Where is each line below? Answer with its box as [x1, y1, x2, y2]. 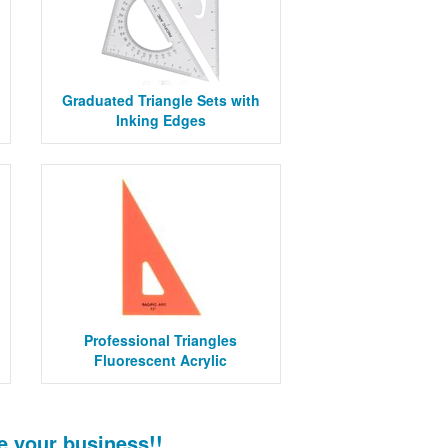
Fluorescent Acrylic [94, 350, 228, 370]
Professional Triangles [84, 330, 238, 350]
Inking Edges [115, 110, 206, 130]
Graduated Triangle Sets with [61, 90, 260, 110]
